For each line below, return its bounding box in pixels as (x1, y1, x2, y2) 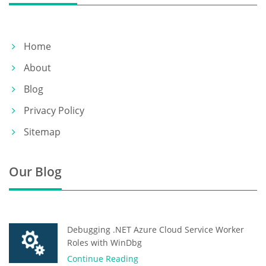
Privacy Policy (24, 103, 84, 117)
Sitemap (24, 125, 61, 138)
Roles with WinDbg (67, 236, 142, 248)
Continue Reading (67, 252, 138, 264)
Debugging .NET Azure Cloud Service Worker (67, 223, 244, 235)
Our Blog (9, 163, 62, 180)
